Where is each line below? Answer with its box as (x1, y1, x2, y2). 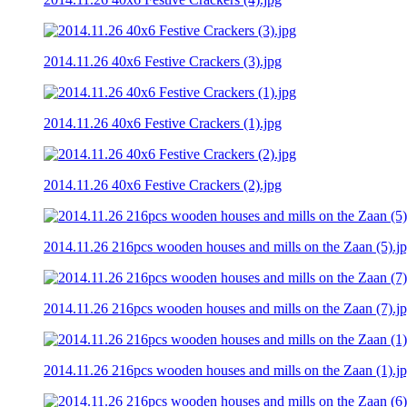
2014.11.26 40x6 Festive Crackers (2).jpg (44, 176, 282, 193)
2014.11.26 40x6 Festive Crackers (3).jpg (44, 53, 282, 69)
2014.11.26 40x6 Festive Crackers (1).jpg (44, 114, 282, 131)
